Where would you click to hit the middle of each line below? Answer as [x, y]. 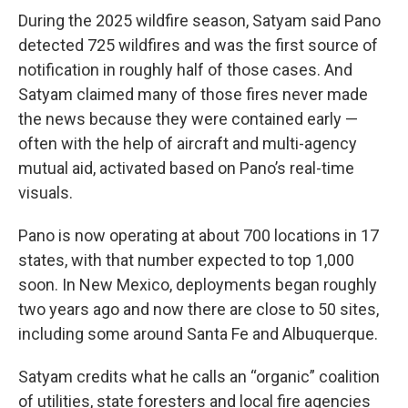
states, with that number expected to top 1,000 [186, 260]
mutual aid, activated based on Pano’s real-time [186, 168]
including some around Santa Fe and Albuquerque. [198, 334]
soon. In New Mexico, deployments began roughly [198, 285]
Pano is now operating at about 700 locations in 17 [199, 236]
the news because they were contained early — [188, 119]
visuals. [46, 193]
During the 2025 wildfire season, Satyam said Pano [199, 21]
